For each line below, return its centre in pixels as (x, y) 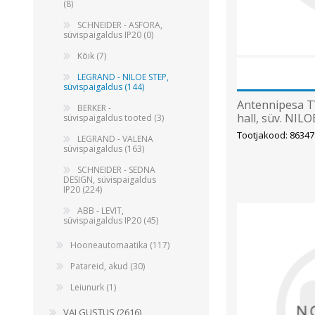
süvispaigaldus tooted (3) (114, 118)
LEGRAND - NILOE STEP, (123, 77)
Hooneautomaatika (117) (120, 245)
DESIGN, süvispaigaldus (110, 180)
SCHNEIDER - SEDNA (116, 170)
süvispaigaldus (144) (104, 87)
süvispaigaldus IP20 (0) (108, 35)
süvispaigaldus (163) (104, 149)
